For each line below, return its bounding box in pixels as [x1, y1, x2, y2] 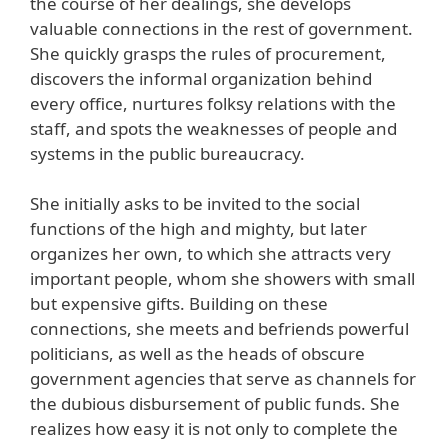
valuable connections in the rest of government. [30, 16, 413, 40]
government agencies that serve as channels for [30, 367, 416, 391]
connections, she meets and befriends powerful [30, 317, 409, 341]
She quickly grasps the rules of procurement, [30, 41, 386, 65]
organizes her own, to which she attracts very [30, 242, 391, 266]
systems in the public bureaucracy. [30, 141, 305, 165]
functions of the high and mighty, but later [30, 217, 367, 241]
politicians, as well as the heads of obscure [30, 342, 365, 366]
